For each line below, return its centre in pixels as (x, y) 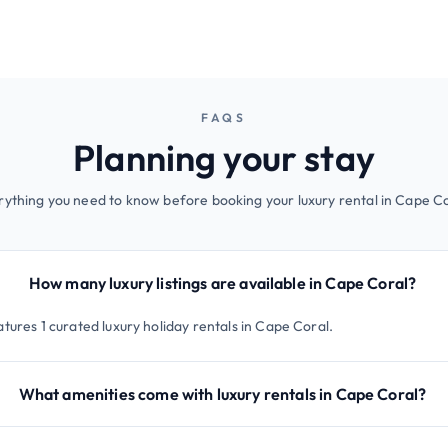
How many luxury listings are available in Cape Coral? (222, 282)
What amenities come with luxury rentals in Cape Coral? (222, 393)
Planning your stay (224, 157)
